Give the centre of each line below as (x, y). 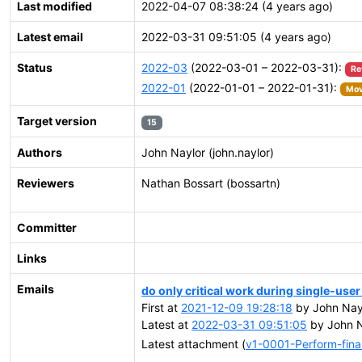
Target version (57, 121)
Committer (47, 227)
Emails (36, 289)
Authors (40, 152)
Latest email (50, 37)
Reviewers (46, 183)
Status (35, 67)
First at (161, 307)
